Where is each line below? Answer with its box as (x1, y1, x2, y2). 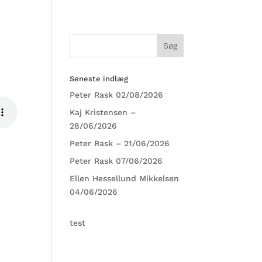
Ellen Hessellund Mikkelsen (70, 174, 180, 183)
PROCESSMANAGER (113, 19, 184, 28)
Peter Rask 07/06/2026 (70, 156, 163, 166)
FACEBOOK (60, 19, 99, 28)
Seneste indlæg (70, 74, 129, 83)
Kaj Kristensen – (70, 108, 136, 117)
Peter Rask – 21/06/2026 (70, 139, 170, 148)
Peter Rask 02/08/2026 (70, 90, 164, 99)
